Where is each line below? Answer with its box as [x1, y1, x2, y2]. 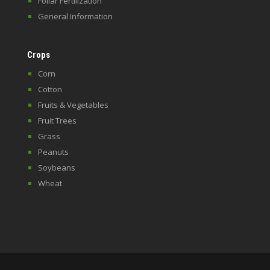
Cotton [37, 84, 62, 95]
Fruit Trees [37, 115, 77, 126]
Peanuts [37, 146, 69, 157]
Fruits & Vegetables [37, 99, 108, 110]
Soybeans [37, 162, 75, 173]
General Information [37, 11, 113, 22]
